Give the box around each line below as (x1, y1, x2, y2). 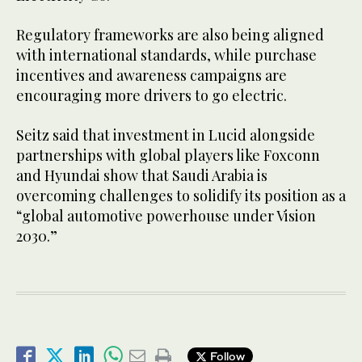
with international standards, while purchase (16, 44, 317, 65)
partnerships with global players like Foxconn (16, 145, 320, 165)
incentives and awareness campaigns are (16, 65, 287, 85)
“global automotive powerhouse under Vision (16, 205, 316, 225)
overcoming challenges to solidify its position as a (16, 185, 346, 205)
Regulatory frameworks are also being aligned (16, 24, 324, 44)
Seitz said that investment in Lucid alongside (16, 124, 315, 145)
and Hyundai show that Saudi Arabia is (16, 165, 267, 185)
